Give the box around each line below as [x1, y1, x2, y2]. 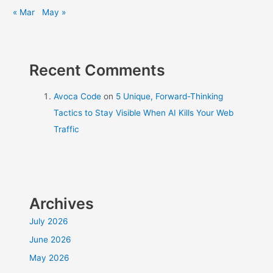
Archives [29, 194, 94, 213]
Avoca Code [54, 91, 102, 101]
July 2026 [29, 216, 69, 226]
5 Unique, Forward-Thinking [116, 91, 224, 101]
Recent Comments [29, 60, 166, 79]
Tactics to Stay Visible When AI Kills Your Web [54, 107, 234, 118]
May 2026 [29, 253, 70, 263]
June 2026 [29, 234, 72, 244]
